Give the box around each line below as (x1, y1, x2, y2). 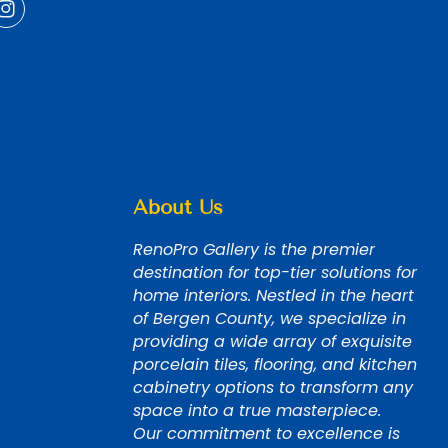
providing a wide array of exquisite (133, 330, 412, 354)
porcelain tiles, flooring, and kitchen (133, 353, 417, 377)
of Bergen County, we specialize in (133, 307, 406, 331)
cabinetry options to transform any (133, 376, 413, 400)
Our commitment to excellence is (133, 422, 400, 446)
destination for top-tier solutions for (133, 261, 417, 285)
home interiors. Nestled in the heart (133, 284, 414, 308)
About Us (133, 195, 223, 220)
